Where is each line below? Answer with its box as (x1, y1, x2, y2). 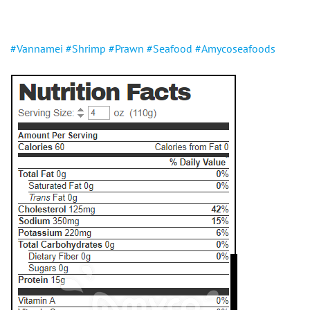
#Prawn (109, 42, 144, 56)
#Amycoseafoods (195, 42, 275, 56)
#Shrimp (66, 42, 106, 56)
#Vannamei (10, 42, 63, 56)
